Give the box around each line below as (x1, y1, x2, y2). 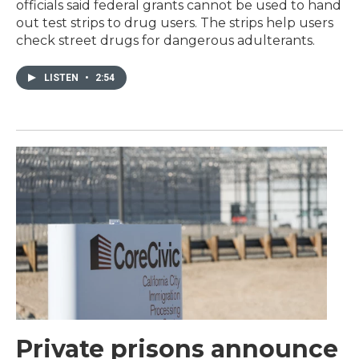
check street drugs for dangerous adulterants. (16, 32, 315, 48)
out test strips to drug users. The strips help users (16, 14, 333, 30)
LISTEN (44, 71, 81, 83)
